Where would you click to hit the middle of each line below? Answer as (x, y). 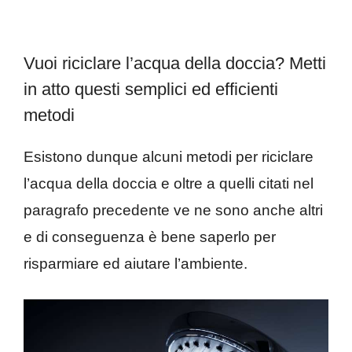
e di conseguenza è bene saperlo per (150, 236)
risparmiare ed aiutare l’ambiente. (136, 263)
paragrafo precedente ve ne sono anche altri (173, 210)
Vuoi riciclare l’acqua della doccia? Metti (175, 63)
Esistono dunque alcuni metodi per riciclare (169, 156)
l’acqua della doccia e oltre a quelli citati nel (169, 183)
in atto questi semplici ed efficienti (151, 89)
